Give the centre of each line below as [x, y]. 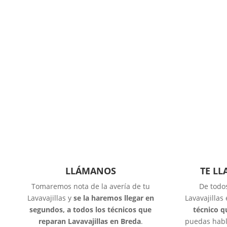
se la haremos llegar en [113, 198]
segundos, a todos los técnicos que [91, 209]
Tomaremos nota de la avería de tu [90, 186]
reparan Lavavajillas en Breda [89, 221]
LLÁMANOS [90, 171]
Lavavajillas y [50, 198]
